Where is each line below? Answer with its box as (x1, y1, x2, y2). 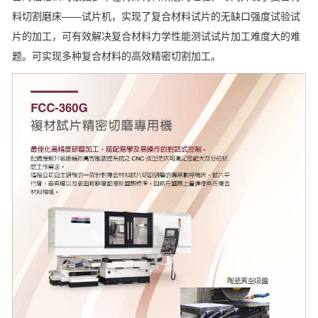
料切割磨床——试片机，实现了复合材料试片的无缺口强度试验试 (12, 11, 300, 22)
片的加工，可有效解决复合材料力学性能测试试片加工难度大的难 (12, 31, 300, 42)
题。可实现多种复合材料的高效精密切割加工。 (12, 50, 221, 62)
